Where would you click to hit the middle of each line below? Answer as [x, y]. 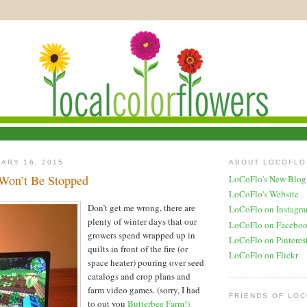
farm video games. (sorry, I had [144, 290]
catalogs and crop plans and [139, 276]
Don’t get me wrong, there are [142, 207]
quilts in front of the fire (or [138, 248]
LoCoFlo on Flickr [263, 255]
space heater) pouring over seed [146, 262]
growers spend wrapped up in [142, 235]
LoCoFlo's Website [264, 194]
